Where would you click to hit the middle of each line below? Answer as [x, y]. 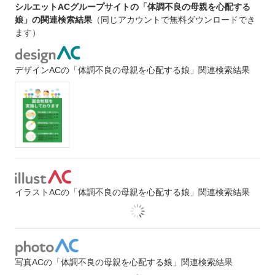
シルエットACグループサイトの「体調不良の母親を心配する [133, 6]
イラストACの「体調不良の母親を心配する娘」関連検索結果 [132, 192]
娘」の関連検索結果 [53, 19]
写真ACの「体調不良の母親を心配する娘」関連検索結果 [124, 262]
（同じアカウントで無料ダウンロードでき [174, 19]
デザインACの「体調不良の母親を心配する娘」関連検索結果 [132, 70]
